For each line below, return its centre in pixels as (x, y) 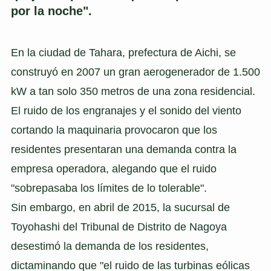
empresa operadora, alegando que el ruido (113, 169)
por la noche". (51, 11)
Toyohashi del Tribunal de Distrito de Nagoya (119, 227)
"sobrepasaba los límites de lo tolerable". (109, 188)
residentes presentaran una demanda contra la (123, 150)
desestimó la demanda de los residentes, (109, 247)
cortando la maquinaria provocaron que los (114, 130)
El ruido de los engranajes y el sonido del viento (126, 111)
